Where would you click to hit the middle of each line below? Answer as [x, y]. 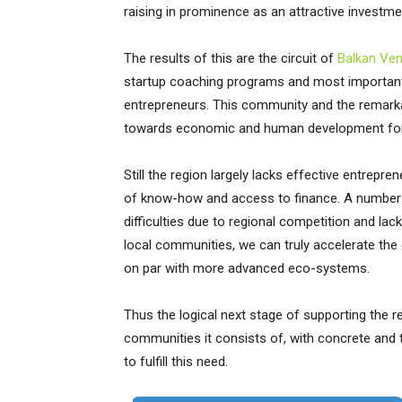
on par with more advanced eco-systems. [247, 268]
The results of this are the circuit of [231, 58]
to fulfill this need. [176, 362]
